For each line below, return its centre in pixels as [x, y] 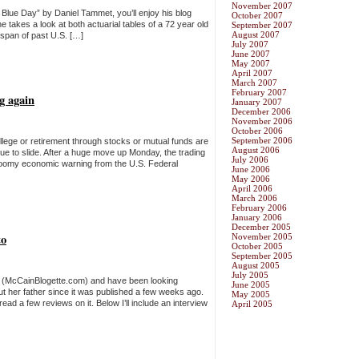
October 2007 [257, 16]
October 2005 [257, 246]
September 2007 [262, 25]
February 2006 [259, 208]
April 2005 [252, 304]
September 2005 [262, 256]
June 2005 [251, 285]
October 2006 [257, 131]
